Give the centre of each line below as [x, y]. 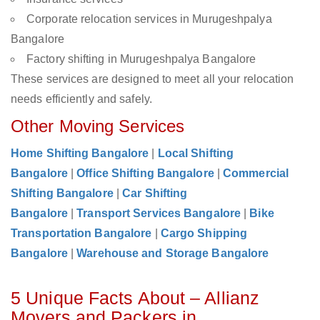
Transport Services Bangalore [159, 214]
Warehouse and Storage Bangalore [173, 254]
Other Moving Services [98, 126]
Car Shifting [155, 194]
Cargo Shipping [204, 234]
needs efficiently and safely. [81, 99]
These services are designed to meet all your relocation [152, 79]
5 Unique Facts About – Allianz [135, 298]
